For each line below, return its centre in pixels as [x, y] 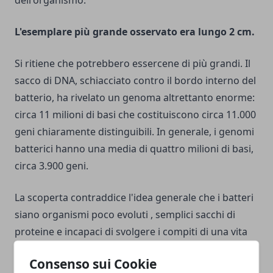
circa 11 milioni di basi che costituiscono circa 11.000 [135, 114]
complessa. [41, 248]
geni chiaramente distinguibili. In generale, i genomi [134, 131]
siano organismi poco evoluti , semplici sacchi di [125, 214]
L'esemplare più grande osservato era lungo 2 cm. [135, 31]
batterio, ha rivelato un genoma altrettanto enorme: [135, 97]
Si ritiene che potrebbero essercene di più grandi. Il [133, 63]
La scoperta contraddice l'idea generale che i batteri [134, 197]
